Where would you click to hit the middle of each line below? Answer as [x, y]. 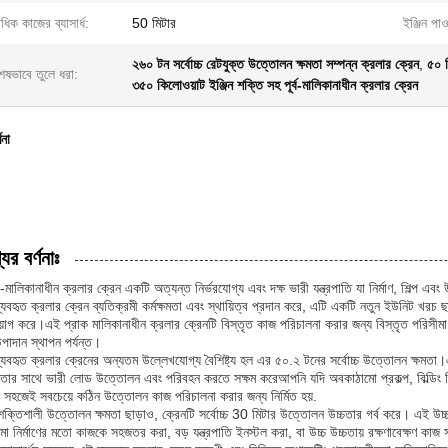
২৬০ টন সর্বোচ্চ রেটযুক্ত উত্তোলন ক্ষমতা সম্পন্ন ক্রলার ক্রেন [275, 64]
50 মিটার [154, 23]
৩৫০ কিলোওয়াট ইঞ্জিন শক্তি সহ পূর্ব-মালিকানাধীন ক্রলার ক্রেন [275, 85]
